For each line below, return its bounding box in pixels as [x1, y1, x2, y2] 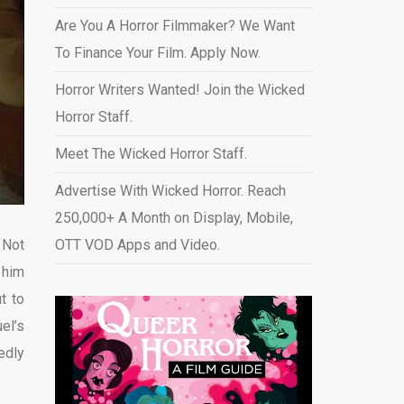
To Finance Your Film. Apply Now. [54, 44, 261, 61]
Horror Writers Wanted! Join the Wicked [54, 81, 305, 98]
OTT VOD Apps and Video [54, 236, 217, 253]
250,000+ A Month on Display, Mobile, [54, 209, 293, 226]
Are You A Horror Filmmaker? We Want [54, 17, 295, 34]
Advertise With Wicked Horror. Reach [54, 182, 286, 199]
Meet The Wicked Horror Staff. [54, 145, 247, 162]
